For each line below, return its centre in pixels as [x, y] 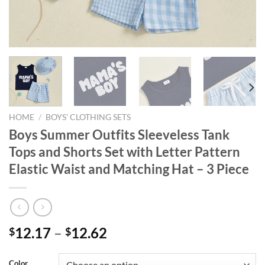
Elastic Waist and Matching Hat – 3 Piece [129, 169]
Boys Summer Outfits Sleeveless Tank [119, 134]
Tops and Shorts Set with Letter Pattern [125, 151]
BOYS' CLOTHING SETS [88, 117]
